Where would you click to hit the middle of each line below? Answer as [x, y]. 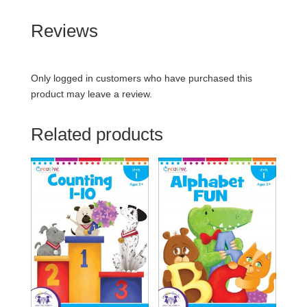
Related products [97, 134]
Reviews [64, 30]
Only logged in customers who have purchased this [141, 78]
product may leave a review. [91, 94]
